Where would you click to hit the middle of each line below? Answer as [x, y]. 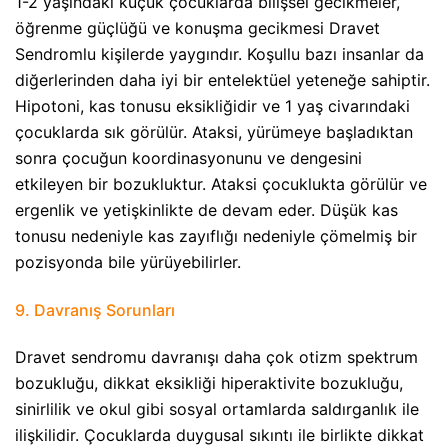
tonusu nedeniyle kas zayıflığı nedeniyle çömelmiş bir [216, 236]
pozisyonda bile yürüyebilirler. [128, 262]
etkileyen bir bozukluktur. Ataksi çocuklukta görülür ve [221, 184]
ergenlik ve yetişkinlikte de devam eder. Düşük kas [206, 210]
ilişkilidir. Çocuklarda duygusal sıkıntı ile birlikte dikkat [219, 434]
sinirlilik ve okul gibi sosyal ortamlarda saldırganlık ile [217, 408]
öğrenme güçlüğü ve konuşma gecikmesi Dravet [197, 28]
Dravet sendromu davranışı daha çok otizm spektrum [216, 356]
